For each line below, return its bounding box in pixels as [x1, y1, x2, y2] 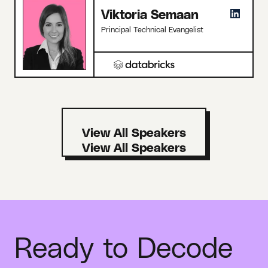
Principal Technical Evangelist [101, 25, 203, 34]
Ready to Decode [14, 229, 233, 263]
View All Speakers [82, 125, 186, 139]
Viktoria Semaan [101, 7, 199, 22]
